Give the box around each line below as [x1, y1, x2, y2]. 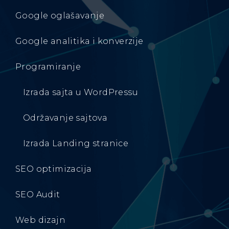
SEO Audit [15, 189, 60, 199]
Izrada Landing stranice [23, 138, 129, 148]
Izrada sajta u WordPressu [23, 87, 138, 97]
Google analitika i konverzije [15, 36, 144, 46]
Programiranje [15, 61, 81, 72]
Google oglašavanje [15, 10, 105, 20]
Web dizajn [15, 215, 65, 225]
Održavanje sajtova [23, 112, 108, 123]
